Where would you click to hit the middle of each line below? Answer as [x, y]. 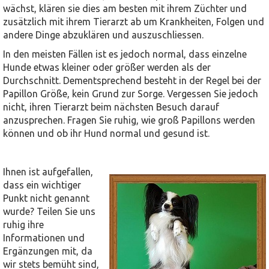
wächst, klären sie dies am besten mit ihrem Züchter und [125, 8]
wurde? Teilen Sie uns [49, 211]
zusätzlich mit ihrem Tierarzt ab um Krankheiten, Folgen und [134, 22]
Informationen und [44, 238]
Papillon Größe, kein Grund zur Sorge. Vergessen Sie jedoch [131, 94]
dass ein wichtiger [42, 185]
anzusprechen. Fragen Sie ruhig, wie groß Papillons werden [129, 120]
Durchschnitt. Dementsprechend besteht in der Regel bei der [132, 80]
